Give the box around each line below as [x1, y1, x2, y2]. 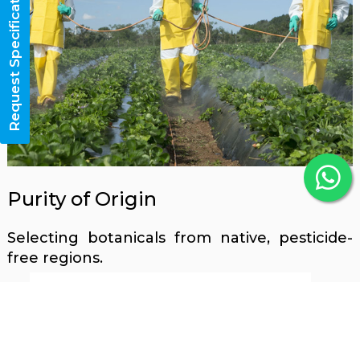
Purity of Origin [6, 186, 157, 211]
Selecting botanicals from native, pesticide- [6, 229, 354, 247]
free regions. [6, 249, 103, 268]
